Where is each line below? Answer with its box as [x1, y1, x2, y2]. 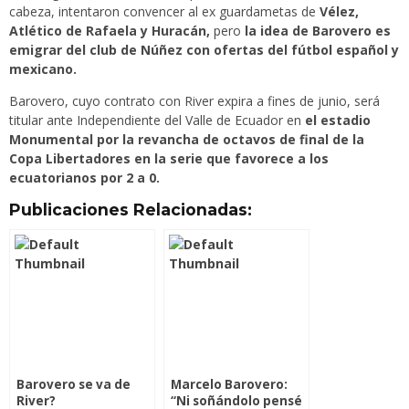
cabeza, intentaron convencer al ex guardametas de [9, 2, 316, 20]
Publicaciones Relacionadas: [9, 199, 252, 219]
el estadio [301, 110, 371, 129]
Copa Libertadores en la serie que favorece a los [9, 149, 329, 167]
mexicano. [9, 59, 77, 78]
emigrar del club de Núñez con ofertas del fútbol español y [9, 40, 399, 58]
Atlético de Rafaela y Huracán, [9, 21, 210, 39]
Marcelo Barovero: [171, 375, 288, 393]
